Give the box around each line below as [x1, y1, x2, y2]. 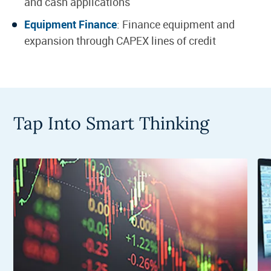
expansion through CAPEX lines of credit [24, 33, 216, 48]
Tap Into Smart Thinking [13, 111, 209, 134]
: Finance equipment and [116, 16, 235, 31]
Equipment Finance [24, 16, 117, 31]
